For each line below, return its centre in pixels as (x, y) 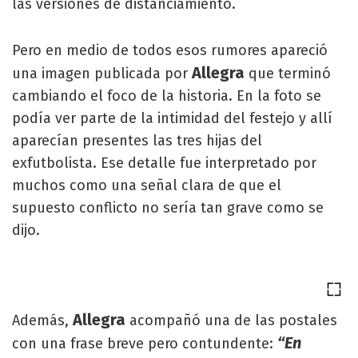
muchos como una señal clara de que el (147, 185)
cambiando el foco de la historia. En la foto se (167, 96)
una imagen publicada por (100, 74)
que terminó (288, 74)
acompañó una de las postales (231, 320)
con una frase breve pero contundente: (145, 344)
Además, (42, 320)
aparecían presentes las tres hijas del (137, 141)
